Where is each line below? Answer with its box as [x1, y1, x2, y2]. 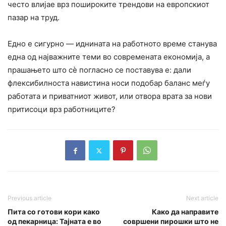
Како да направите [152, 207, 218, 216]
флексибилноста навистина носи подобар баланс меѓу [8, 78, 210, 88]
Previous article [8, 194, 51, 202]
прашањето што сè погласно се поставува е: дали [8, 65, 191, 75]
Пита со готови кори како [8, 207, 100, 216]
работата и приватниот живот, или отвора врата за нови [8, 91, 212, 101]
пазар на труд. [8, 13, 60, 23]
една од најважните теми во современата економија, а [8, 52, 210, 62]
